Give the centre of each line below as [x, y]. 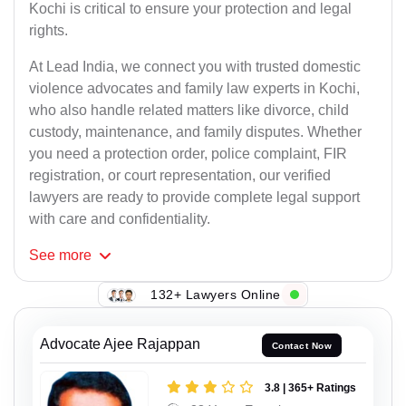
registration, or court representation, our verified [180, 176]
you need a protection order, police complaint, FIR [188, 154]
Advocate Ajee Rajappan [120, 344]
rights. [48, 31]
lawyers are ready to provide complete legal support [194, 198]
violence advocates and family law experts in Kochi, [194, 89]
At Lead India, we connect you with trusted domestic [195, 67]
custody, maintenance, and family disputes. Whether [195, 132]
